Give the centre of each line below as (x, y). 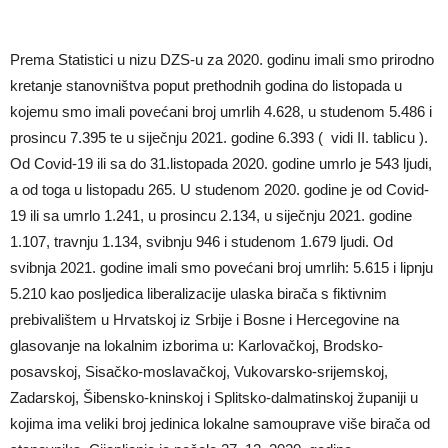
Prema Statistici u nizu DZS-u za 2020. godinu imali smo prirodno (222, 59)
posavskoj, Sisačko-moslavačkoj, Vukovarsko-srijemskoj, (199, 371)
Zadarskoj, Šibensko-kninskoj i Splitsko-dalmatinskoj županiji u (214, 397)
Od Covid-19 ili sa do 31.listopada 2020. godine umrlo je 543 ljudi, (221, 163)
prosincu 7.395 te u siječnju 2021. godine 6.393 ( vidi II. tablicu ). (219, 137)
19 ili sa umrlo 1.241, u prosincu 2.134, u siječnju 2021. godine (211, 215)
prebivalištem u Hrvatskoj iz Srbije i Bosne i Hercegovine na (204, 319)
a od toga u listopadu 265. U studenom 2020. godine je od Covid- (219, 189)
